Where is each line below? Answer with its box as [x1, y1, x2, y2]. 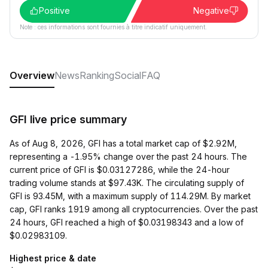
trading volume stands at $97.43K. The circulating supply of [10, 178, 244, 188]
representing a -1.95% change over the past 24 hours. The [10, 151, 247, 162]
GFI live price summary [10, 113, 127, 126]
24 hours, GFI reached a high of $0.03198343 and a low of [10, 217, 243, 227]
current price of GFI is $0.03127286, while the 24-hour [10, 165, 230, 175]
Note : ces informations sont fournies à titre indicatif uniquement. [20, 23, 207, 31]
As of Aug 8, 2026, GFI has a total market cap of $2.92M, [10, 138, 237, 148]
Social [114, 69, 141, 81]
